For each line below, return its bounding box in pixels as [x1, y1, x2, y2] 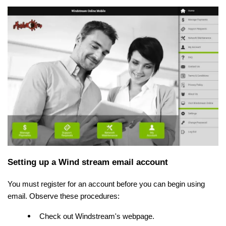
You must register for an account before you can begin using [8, 180, 205, 188]
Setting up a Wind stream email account [8, 156, 168, 167]
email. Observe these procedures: [8, 192, 120, 200]
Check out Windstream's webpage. [39, 212, 154, 220]
